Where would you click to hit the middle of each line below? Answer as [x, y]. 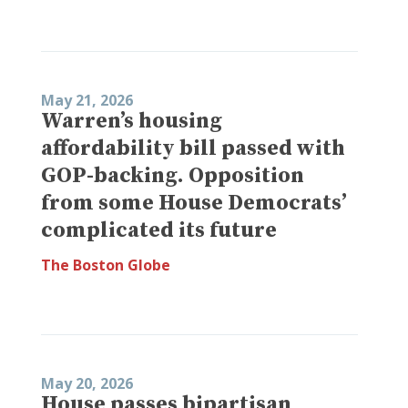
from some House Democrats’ [194, 203]
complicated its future [159, 230]
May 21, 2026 [87, 100]
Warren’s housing [132, 121]
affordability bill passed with [193, 148]
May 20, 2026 [87, 383]
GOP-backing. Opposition [173, 175]
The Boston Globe [106, 265]
